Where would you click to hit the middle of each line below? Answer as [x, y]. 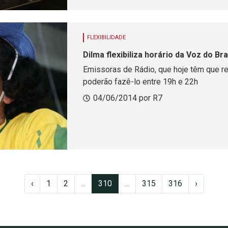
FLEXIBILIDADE [106, 37]
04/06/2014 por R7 [127, 98]
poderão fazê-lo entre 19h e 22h [140, 82]
